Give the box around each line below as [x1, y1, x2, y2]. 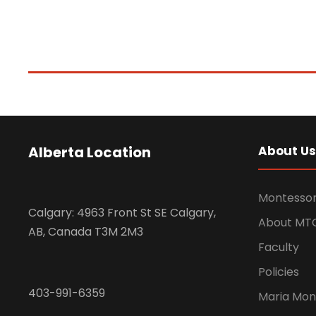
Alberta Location [28, 142, 151, 163]
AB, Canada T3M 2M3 [28, 224, 143, 241]
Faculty [258, 239, 299, 256]
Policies [258, 264, 299, 281]
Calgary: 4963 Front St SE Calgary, [28, 205, 216, 221]
